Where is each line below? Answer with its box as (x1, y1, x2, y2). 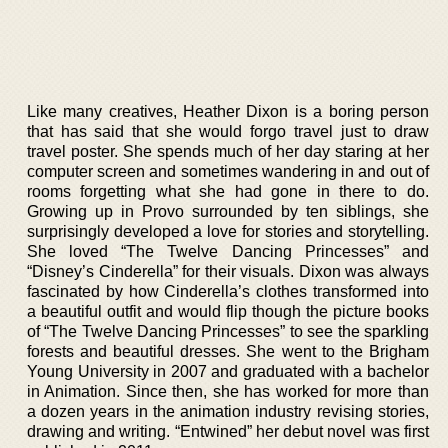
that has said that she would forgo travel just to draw (27, 123, 429, 140)
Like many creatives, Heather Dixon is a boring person (27, 103, 429, 120)
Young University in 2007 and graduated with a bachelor (27, 363, 429, 380)
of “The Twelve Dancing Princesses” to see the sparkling (27, 323, 429, 340)
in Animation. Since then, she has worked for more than (27, 383, 429, 400)
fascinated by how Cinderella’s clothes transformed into (27, 283, 429, 300)
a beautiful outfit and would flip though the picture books (27, 303, 429, 320)
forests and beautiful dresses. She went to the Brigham (27, 343, 429, 360)
